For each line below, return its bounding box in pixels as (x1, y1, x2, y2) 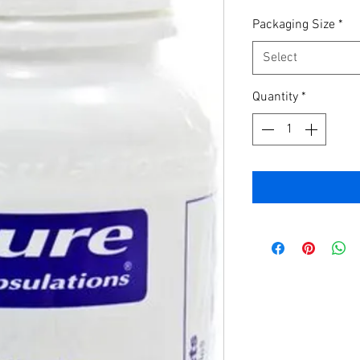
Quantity (252, 89, 298, 105)
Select (263, 50, 297, 66)
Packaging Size (252, 17, 335, 33)
